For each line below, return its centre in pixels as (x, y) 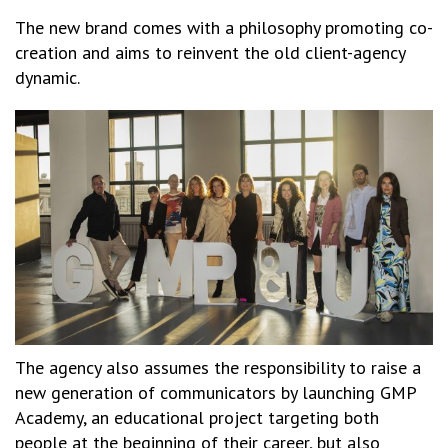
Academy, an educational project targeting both (197, 417)
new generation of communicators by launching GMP (215, 392)
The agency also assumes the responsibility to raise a (218, 367)
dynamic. (47, 77)
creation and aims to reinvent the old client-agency (210, 52)
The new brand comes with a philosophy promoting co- (224, 27)
